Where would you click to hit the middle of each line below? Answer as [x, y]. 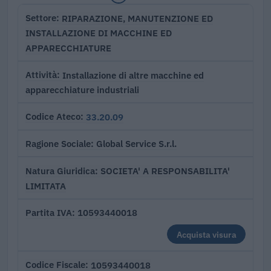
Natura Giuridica [60, 171]
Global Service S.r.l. [136, 144]
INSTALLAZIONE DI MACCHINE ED [99, 33]
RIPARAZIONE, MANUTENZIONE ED [137, 18]
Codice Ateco [53, 117]
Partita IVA [49, 212]
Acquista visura [206, 234]
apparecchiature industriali [82, 90]
